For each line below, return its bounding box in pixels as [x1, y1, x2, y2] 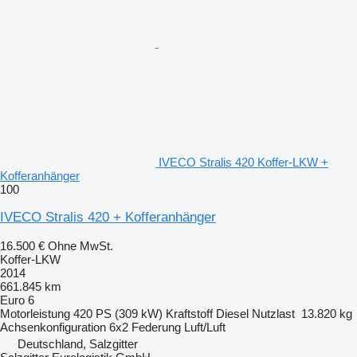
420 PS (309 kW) [73, 307, 163, 321]
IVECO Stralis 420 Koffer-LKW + [159, 155, 328, 170]
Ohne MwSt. [48, 239, 113, 253]
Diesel [216, 307, 249, 321]
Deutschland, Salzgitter [18, 337, 138, 351]
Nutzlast [252, 307, 295, 321]
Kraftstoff [166, 307, 213, 321]
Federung [131, 320, 181, 335]
